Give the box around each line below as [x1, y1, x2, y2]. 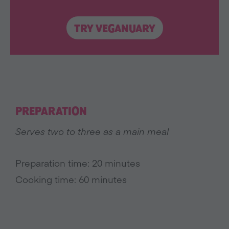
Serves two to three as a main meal [15, 125, 169, 138]
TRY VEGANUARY [74, 22, 155, 35]
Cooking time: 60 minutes [15, 173, 127, 186]
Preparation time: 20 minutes [15, 156, 140, 169]
